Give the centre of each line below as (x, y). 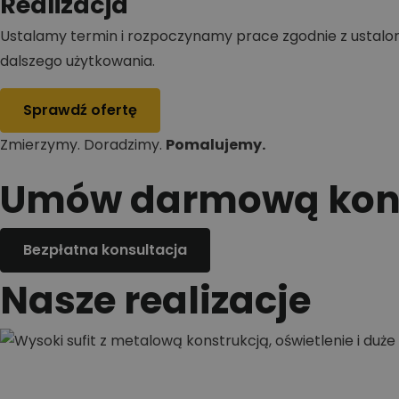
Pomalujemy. (216, 145)
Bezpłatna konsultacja (105, 250)
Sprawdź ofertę (80, 110)
